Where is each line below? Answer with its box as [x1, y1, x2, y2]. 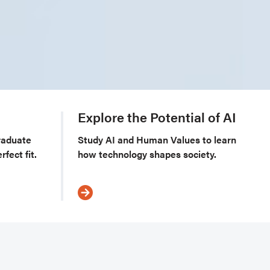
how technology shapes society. [78, 147, 216, 161]
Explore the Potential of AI [78, 107, 236, 126]
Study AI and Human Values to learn [78, 133, 236, 146]
